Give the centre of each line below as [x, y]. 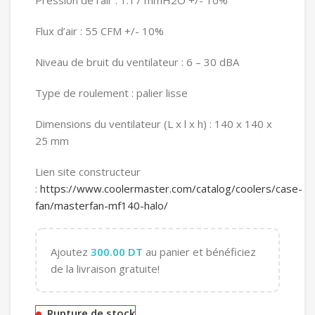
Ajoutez [71, 252]
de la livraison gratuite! [105, 269]
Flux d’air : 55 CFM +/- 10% [99, 31]
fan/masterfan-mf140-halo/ [102, 206]
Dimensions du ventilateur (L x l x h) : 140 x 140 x [154, 124]
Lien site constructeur [88, 172]
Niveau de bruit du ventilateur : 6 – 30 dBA [137, 62]
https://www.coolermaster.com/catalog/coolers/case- [171, 189]
